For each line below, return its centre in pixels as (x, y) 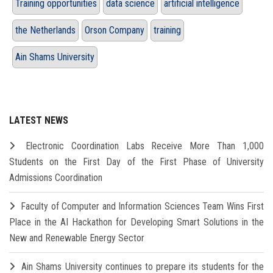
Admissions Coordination (56, 178)
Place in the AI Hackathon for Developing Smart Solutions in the (136, 222)
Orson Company (115, 30)
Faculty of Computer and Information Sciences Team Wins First (143, 207)
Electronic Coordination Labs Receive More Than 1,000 (145, 146)
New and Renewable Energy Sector (77, 238)
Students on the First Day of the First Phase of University (136, 162)
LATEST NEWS (39, 121)
